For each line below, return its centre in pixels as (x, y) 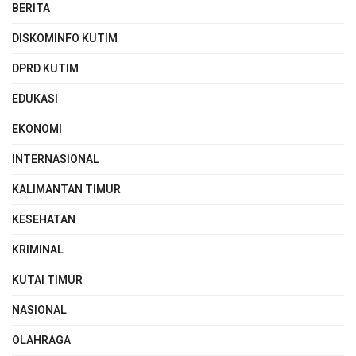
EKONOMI (37, 130)
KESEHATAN (44, 220)
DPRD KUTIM (45, 69)
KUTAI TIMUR (47, 281)
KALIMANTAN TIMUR (66, 190)
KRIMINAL (38, 250)
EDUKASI (35, 99)
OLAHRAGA (41, 341)
